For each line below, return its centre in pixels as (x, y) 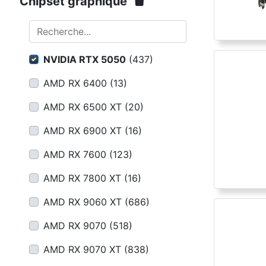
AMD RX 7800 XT (82, 178)
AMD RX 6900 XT (83, 131)
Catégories (39, 27)
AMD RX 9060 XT (83, 202)
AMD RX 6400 (75, 83)
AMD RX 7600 (75, 154)
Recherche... (56, 27)
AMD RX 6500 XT (83, 107)
